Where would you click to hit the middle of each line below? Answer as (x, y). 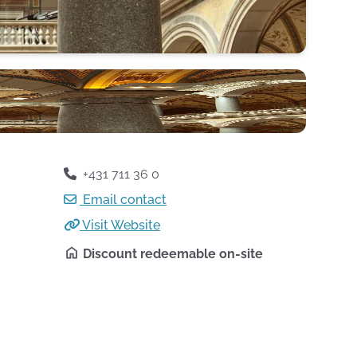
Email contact (123, 200)
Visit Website (120, 225)
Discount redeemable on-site (173, 254)
